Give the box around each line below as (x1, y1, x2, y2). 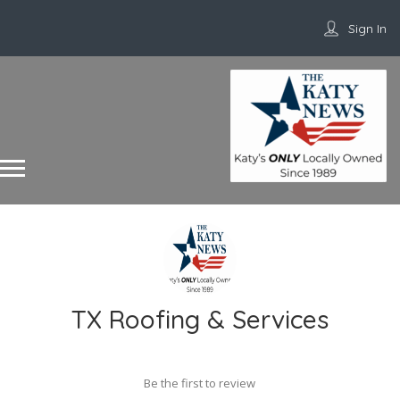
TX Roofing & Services (71, 304, 329, 335)
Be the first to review (144, 375, 255, 391)
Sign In (348, 21, 387, 37)
